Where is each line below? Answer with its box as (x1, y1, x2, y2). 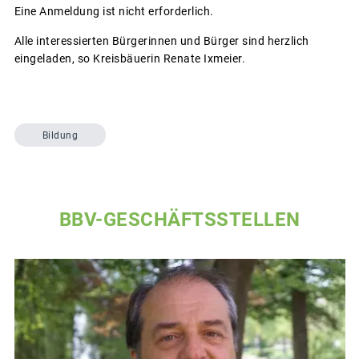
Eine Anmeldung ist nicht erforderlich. (14, 5, 214, 18)
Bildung (42, 129, 78, 141)
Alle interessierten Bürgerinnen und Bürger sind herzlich (14, 34, 309, 48)
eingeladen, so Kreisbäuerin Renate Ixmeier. (14, 52, 245, 66)
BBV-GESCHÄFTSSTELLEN (58, 208, 301, 232)
